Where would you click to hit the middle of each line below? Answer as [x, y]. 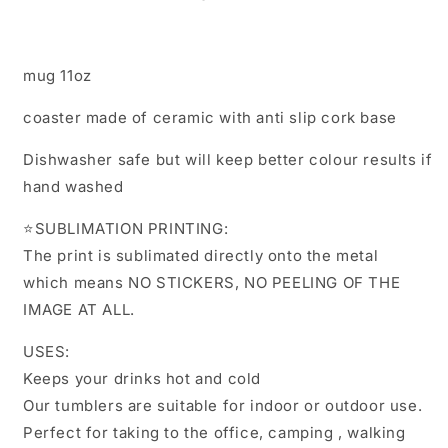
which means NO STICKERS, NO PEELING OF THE [212, 283]
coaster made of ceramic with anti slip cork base [210, 118]
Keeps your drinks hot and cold [142, 379]
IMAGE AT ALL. [79, 310]
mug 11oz [57, 76]
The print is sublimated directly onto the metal [201, 256]
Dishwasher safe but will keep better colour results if [228, 160]
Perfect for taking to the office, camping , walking [214, 433]
